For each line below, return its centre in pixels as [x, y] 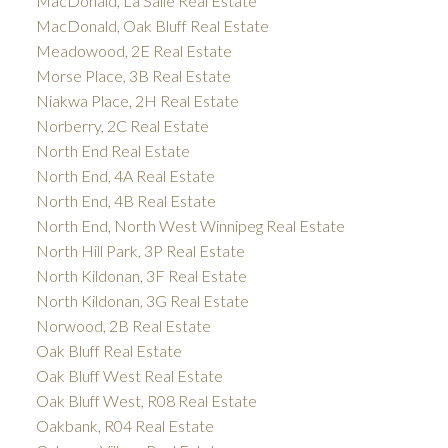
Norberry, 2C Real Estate [122, 125]
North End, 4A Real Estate [125, 175]
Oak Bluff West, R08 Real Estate [146, 400]
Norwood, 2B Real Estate [123, 325]
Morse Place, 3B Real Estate [133, 75]
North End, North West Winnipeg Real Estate [190, 225]
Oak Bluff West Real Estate [129, 375]
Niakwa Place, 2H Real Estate [137, 100]
